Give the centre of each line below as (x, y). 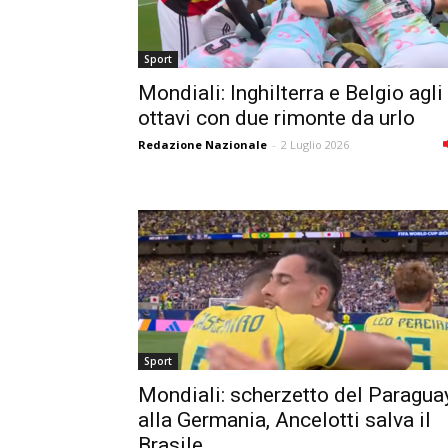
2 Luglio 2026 (315, 144)
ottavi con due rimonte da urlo (276, 117)
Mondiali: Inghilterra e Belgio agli (290, 92)
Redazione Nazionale (202, 144)
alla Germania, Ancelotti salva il (284, 419)
